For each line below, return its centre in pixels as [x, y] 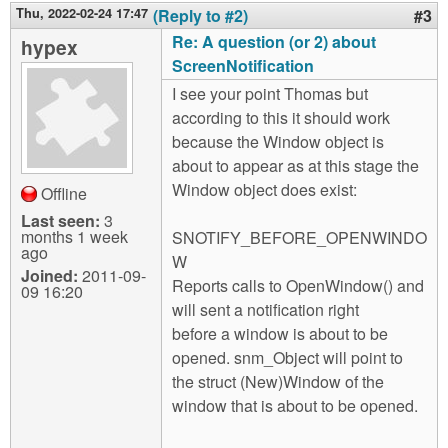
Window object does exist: [264, 189]
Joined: [49, 275]
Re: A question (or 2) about [274, 41]
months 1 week [74, 236]
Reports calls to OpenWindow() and [298, 285]
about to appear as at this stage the [295, 165]
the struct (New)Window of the [278, 381]
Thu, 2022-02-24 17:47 [82, 13]
